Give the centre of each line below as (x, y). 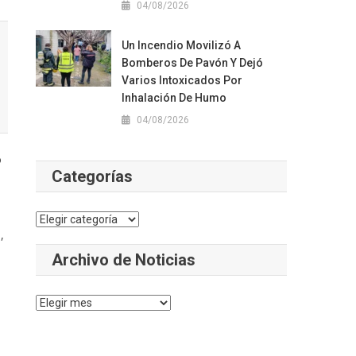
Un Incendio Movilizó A (181, 45)
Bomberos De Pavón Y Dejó (192, 63)
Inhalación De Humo (174, 98)
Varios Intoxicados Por (182, 80)
